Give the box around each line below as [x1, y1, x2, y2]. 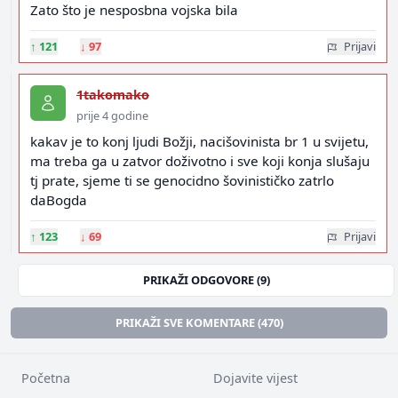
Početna [21, 370, 70, 386]
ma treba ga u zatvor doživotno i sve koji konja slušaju [30, 152, 370, 170]
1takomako [76, 86, 149, 103]
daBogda [30, 191, 87, 209]
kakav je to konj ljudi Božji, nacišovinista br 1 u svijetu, [30, 132, 369, 150]
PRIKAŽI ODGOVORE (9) [142, 272, 270, 288]
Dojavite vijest [213, 370, 298, 386]
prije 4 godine [76, 107, 148, 123]
